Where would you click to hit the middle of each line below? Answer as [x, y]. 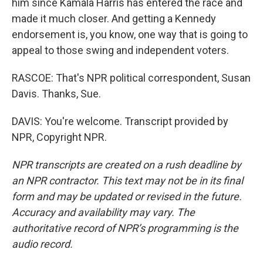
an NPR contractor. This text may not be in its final [127, 181]
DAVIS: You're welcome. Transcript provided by [120, 121]
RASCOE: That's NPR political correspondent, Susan [131, 78]
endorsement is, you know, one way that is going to [130, 34]
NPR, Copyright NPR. [59, 137]
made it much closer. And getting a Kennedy [114, 18]
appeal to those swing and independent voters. [120, 50]
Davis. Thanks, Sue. [56, 94]
